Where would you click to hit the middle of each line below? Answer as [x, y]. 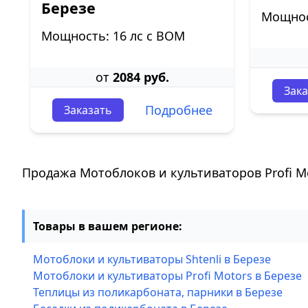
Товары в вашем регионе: [108, 226]
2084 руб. [141, 77]
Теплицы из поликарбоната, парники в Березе [158, 292]
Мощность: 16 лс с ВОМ [113, 36]
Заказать [88, 110]
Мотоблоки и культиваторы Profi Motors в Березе [167, 276]
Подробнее [178, 110]
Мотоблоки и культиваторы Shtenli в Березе [152, 259]
